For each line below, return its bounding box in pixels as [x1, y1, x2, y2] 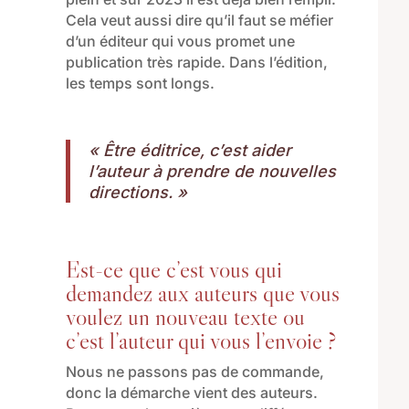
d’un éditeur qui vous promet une [65, 31, 295, 50]
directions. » [88, 182, 187, 202]
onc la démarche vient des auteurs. [74, 383, 318, 402]
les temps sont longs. [65, 73, 215, 92]
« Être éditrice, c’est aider [88, 140, 291, 160]
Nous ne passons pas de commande [65, 362, 320, 381]
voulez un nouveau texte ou [65, 301, 305, 331]
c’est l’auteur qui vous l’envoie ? [65, 325, 336, 355]
